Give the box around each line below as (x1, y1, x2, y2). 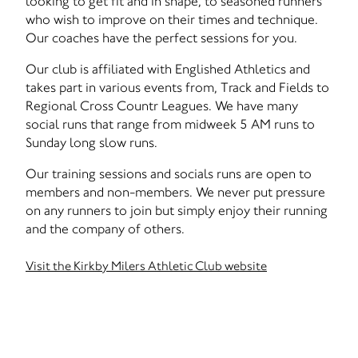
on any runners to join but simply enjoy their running (26, 202, 328, 218)
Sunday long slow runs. (26, 134, 157, 150)
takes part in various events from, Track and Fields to (26, 79, 329, 95)
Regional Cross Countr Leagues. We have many (26, 97, 298, 113)
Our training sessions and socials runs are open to (26, 165, 312, 181)
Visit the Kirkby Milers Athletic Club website (26, 258, 267, 273)
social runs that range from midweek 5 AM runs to (26, 116, 315, 132)
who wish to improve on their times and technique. (26, 11, 318, 27)
